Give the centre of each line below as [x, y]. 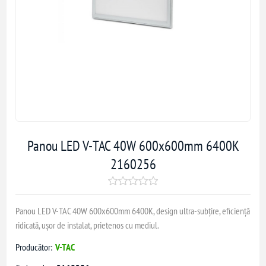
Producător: [34, 247]
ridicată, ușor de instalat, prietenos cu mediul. [88, 225]
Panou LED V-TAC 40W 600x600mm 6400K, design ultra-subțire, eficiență [133, 210]
